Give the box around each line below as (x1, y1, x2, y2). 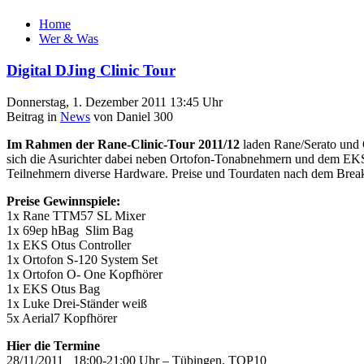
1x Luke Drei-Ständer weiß (6, 296, 147, 310)
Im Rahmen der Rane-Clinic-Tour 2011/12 (6, 136, 240, 151)
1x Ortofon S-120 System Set (6, 252, 158, 266)
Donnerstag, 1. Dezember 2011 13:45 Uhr (6, 94, 223, 109)
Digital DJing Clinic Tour (6, 62, 175, 80)
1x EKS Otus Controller (6, 237, 131, 252)
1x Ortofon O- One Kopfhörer (6, 266, 162, 281)
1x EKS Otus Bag (6, 281, 100, 296)
